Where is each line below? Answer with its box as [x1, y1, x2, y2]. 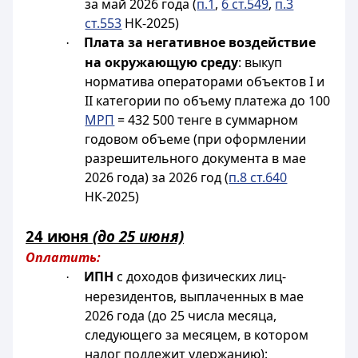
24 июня [26, 226, 93, 246]
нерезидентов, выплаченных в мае [85, 288, 304, 305]
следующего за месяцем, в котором [85, 326, 309, 344]
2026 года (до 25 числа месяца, [85, 307, 277, 324]
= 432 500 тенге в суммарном [114, 111, 299, 129]
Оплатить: [26, 249, 101, 266]
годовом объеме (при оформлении [85, 130, 307, 148]
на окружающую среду [85, 54, 239, 71]
